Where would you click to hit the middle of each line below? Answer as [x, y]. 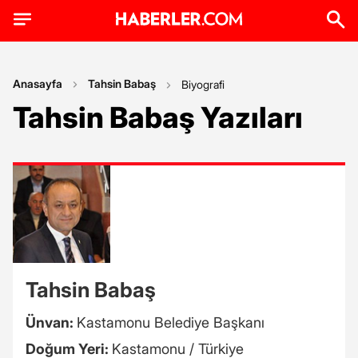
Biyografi [203, 84]
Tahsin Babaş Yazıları [158, 117]
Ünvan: [51, 322]
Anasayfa [38, 84]
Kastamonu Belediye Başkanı [171, 322]
